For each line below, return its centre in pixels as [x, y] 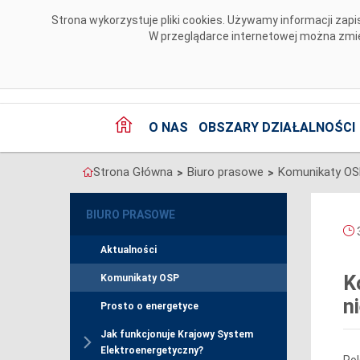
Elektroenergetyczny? [152, 351]
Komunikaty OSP [140, 278]
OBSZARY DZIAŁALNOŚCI [276, 128]
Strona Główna [133, 172]
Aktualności [129, 250]
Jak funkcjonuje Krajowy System [177, 335]
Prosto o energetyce [149, 307]
